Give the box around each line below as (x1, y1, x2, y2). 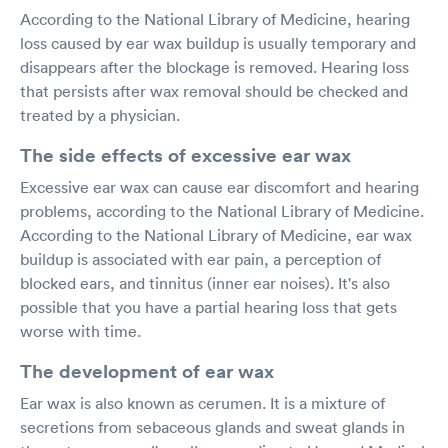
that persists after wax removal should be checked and (20, 81, 408, 101)
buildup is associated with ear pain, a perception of (20, 249, 381, 269)
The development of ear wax (20, 358, 274, 384)
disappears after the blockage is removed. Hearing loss (20, 57, 409, 77)
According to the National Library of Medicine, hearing (20, 9, 410, 29)
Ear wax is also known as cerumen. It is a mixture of (20, 393, 385, 413)
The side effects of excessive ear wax (20, 142, 351, 168)
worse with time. (20, 321, 141, 341)
